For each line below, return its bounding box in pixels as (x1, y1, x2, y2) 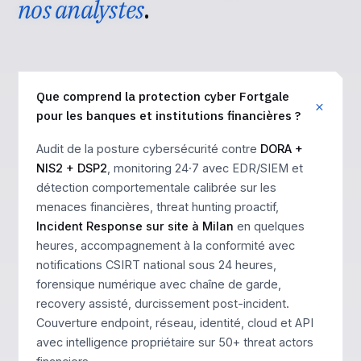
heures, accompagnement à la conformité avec (36, 239, 295, 252)
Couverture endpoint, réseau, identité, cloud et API (36, 316, 313, 330)
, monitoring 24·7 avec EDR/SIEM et (107, 161, 303, 175)
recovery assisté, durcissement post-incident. (36, 297, 289, 310)
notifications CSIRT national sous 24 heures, (36, 258, 276, 272)
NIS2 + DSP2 (36, 161, 107, 175)
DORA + (260, 142, 303, 156)
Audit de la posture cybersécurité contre (36, 142, 260, 156)
